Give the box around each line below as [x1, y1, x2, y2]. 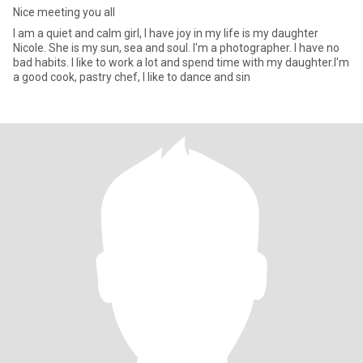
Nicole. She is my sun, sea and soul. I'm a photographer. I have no [13, 41, 340, 54]
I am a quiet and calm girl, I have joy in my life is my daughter [13, 27, 318, 40]
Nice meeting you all [13, 6, 115, 19]
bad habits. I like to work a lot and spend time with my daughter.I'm [13, 56, 349, 69]
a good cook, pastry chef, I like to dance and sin [13, 70, 250, 83]
